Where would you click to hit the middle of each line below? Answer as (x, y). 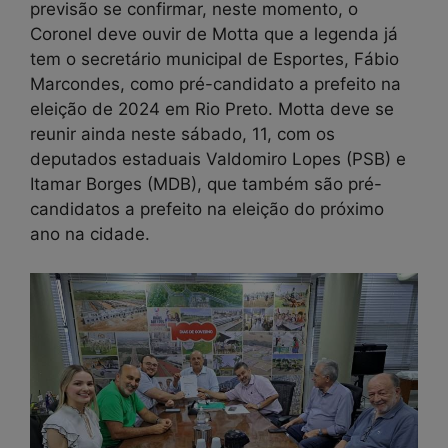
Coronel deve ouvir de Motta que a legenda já (214, 34)
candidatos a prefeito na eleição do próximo (207, 209)
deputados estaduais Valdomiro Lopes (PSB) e (218, 159)
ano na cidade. (90, 234)
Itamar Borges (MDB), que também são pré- (206, 184)
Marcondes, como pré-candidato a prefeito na (215, 84)
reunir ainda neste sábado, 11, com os (182, 134)
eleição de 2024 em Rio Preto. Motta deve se (212, 109)
